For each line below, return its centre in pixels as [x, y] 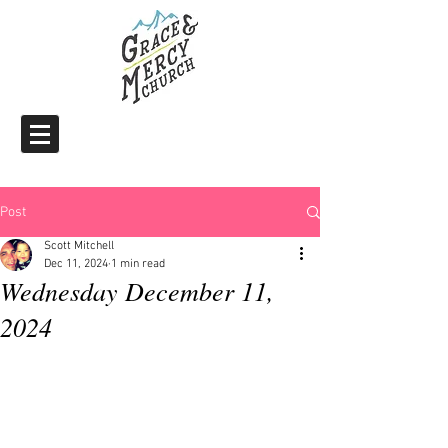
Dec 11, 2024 [76, 264]
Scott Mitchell [79, 246]
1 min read [138, 264]
